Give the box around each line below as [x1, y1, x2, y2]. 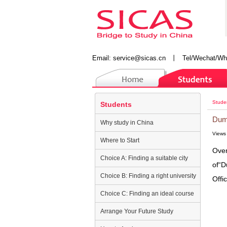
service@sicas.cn [113, 54, 166, 62]
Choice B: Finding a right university [100, 172, 196, 179]
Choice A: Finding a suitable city [100, 155, 188, 162]
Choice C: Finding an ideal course [100, 190, 194, 197]
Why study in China [100, 119, 154, 126]
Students [100, 100, 132, 108]
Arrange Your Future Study [100, 208, 173, 215]
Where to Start [100, 137, 139, 144]
